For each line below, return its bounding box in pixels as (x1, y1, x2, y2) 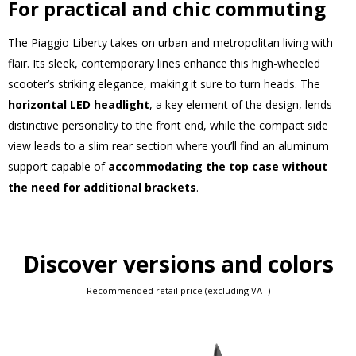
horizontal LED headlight (8, 97, 149, 112)
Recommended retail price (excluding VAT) (86, 284, 270, 296)
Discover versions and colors (22, 249, 334, 279)
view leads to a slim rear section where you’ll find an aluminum (8, 138, 329, 153)
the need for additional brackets (8, 180, 196, 195)
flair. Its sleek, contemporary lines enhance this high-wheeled (8, 56, 320, 71)
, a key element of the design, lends (149, 97, 332, 112)
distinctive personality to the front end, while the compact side (8, 118, 328, 133)
